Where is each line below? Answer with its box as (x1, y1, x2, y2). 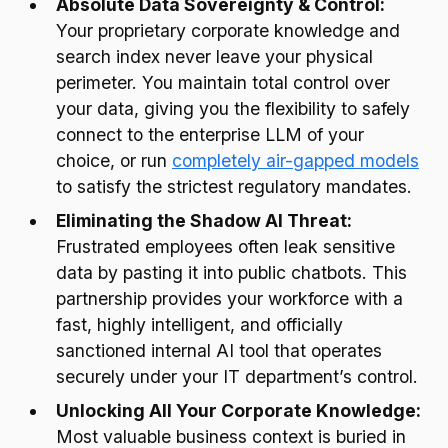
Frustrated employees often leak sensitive (56, 236, 395, 257)
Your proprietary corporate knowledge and (56, 20, 400, 41)
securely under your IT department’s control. (56, 366, 418, 387)
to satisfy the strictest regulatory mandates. (56, 176, 412, 197)
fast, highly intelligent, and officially (56, 314, 343, 335)
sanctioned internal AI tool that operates (56, 340, 382, 361)
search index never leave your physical (56, 46, 373, 67)
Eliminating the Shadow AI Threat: (56, 210, 352, 231)
